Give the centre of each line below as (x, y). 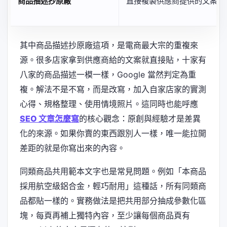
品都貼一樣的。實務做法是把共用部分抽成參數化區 (113, 200)
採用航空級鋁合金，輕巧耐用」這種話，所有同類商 (113, 186)
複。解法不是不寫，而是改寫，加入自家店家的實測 (113, 89)
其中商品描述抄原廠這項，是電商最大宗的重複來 (109, 45)
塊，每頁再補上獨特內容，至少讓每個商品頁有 (105, 215)
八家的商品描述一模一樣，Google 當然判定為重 (108, 74)
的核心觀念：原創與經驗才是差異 (140, 118)
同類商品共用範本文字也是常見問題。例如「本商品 (113, 171)
